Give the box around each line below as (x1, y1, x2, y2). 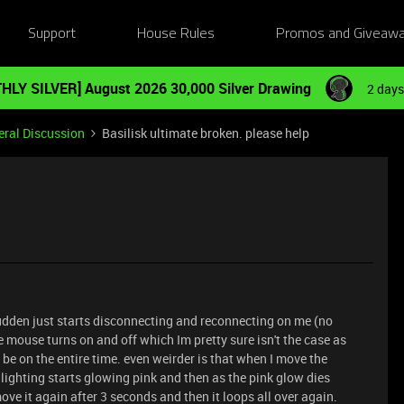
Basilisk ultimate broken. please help (102, 124, 309, 142)
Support (27, 26, 76, 41)
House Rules (137, 26, 216, 41)
